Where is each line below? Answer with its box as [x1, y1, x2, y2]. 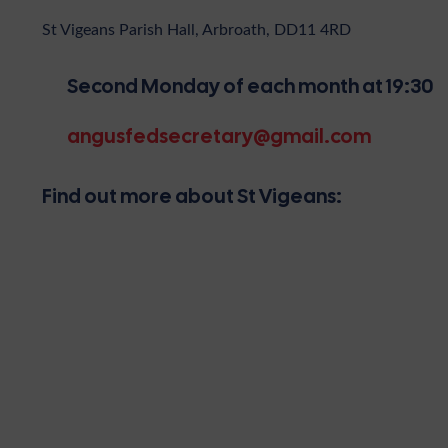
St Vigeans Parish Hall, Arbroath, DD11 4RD [42, 18, 351, 39]
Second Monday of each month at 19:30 [67, 73, 433, 99]
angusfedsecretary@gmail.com [67, 123, 371, 149]
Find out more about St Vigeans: [42, 183, 342, 209]
